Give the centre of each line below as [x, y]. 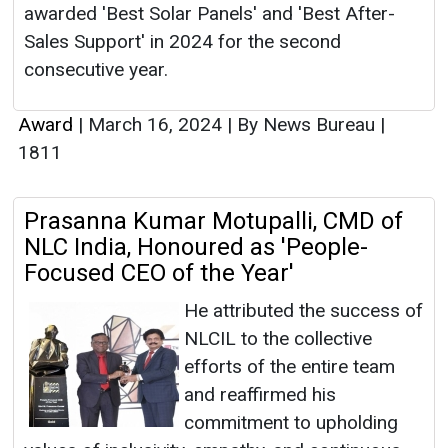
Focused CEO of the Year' [159, 273]
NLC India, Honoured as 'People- [196, 247]
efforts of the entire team [289, 367]
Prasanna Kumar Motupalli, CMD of [213, 221]
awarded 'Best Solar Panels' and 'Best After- [209, 14]
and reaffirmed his [260, 395]
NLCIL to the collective [278, 339]
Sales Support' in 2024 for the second [182, 42]
